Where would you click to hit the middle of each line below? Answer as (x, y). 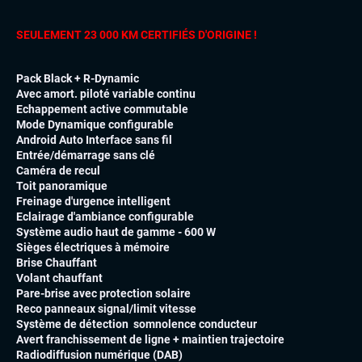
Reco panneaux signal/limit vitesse (106, 309)
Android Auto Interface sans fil (94, 140)
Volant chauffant (59, 278)
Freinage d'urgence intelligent (93, 202)
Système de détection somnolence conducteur (137, 324)
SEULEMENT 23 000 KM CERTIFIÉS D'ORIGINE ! (137, 35)
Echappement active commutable (102, 109)
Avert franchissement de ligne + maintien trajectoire (150, 340)
